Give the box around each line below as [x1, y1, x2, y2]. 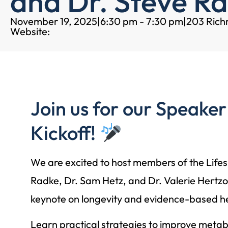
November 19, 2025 [10, 15, 97, 27]
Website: [10, 25, 50, 38]
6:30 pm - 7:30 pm [100, 15, 183, 27]
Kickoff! [31, 121, 100, 145]
